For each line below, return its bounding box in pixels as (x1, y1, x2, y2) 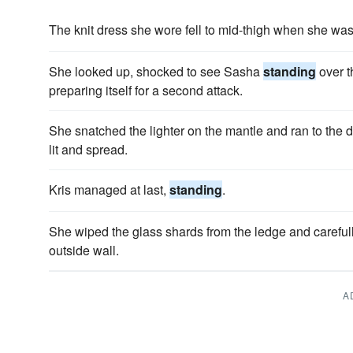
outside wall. (49, 241, 119, 259)
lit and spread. (49, 140, 128, 158)
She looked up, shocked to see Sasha (49, 62, 263, 80)
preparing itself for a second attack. (49, 81, 243, 99)
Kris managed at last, (49, 180, 169, 199)
